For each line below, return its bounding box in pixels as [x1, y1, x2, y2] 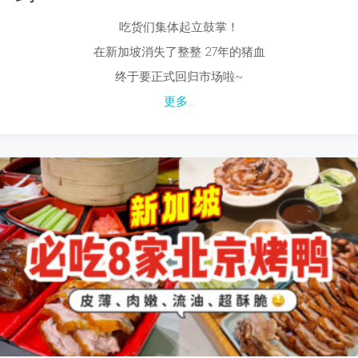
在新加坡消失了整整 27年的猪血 [93, 44, 265, 59]
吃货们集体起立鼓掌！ [119, 19, 239, 34]
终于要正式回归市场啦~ [115, 69, 243, 84]
